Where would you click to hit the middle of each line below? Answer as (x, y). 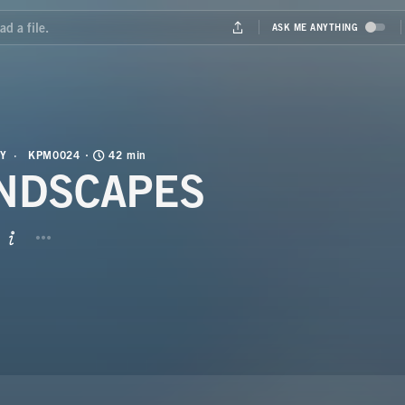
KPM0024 (54, 155)
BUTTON (232, 251)
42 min (127, 155)
